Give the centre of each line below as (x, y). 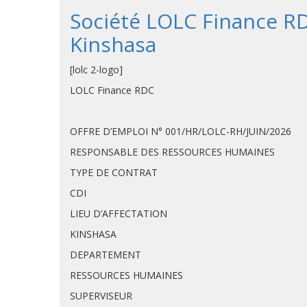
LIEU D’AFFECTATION (119, 213)
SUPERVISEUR (101, 296)
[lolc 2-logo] (96, 70)
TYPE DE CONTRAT (114, 172)
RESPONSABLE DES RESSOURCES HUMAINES (172, 152)
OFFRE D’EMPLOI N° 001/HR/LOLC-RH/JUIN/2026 (181, 131)
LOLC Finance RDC (112, 90)
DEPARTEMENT (106, 255)
